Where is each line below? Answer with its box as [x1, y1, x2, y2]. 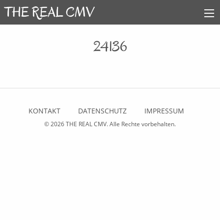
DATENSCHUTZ [78, 106, 127, 116]
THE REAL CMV [66, 120, 107, 129]
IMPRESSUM [144, 106, 184, 116]
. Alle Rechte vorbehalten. [107, 120, 176, 129]
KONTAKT [28, 106, 60, 116]
